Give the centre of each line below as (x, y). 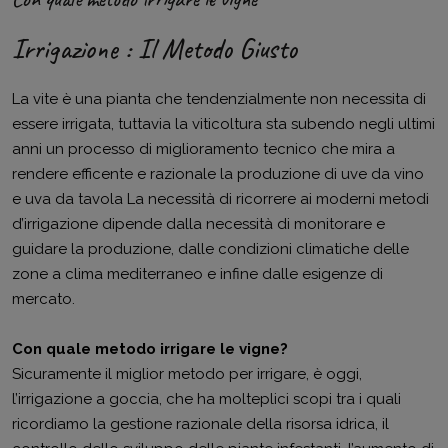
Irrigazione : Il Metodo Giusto (154, 49)
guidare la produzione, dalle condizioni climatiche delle (210, 249)
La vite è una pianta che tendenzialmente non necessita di (219, 99)
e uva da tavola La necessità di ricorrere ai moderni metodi (220, 199)
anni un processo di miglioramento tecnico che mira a (203, 149)
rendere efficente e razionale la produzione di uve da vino (218, 174)
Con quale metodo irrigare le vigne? (150, 349)
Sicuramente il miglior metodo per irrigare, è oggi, (187, 374)
